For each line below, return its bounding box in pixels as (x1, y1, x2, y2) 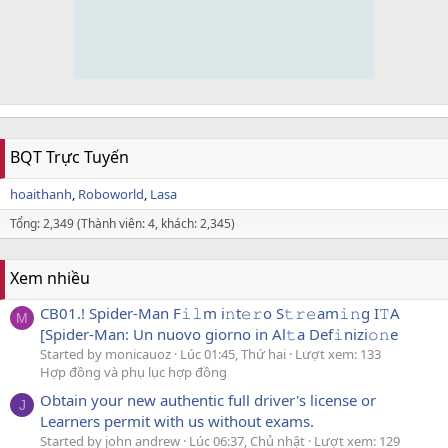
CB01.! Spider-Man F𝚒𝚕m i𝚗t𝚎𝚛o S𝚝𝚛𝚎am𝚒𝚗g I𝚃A (40, 302, 400, 323)
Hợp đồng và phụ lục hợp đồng (40, 362, 227, 381)
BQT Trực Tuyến (10, 145, 129, 168)
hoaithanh (10, 184, 72, 203)
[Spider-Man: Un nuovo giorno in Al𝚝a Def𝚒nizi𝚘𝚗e (40, 323, 398, 344)
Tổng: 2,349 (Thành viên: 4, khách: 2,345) (10, 214, 235, 232)
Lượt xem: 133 (295, 344, 381, 363)
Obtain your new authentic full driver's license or (40, 390, 376, 411)
